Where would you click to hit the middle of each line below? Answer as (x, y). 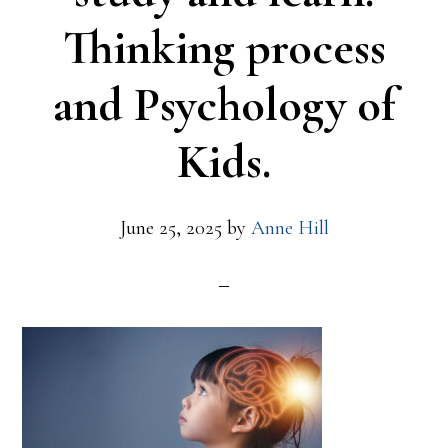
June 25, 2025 (170, 228)
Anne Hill (289, 228)
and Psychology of (224, 105)
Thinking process (224, 48)
